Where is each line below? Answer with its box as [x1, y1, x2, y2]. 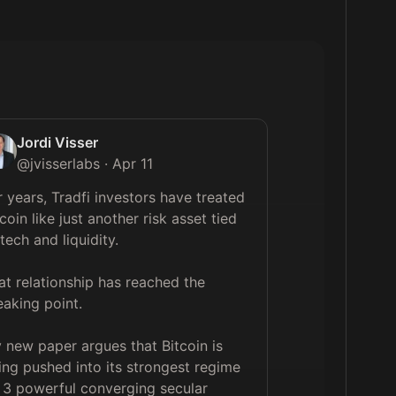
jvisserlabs [30, 155, 101, 172]
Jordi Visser [17, 133, 99, 151]
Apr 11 [112, 155, 154, 172]
